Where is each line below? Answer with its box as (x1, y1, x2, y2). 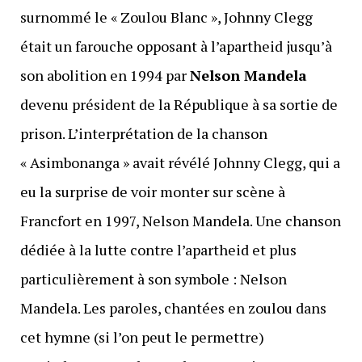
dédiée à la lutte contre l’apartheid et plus (19, 239, 297, 259)
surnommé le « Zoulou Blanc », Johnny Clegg (19, 6, 313, 27)
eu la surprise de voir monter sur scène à (19, 181, 285, 201)
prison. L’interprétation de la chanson (19, 123, 267, 143)
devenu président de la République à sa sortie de (19, 94, 338, 114)
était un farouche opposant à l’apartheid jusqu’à (19, 36, 332, 56)
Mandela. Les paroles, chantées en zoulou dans (19, 297, 326, 318)
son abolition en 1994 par (19, 65, 190, 85)
